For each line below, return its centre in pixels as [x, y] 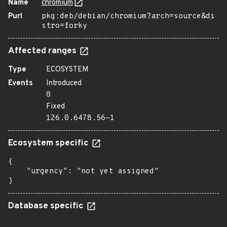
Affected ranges [43, 51]
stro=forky [64, 26]
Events [21, 83]
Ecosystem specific [49, 143]
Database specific [47, 206]
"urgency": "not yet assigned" [83, 172]
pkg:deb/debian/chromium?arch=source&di [128, 16]
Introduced [64, 83]
